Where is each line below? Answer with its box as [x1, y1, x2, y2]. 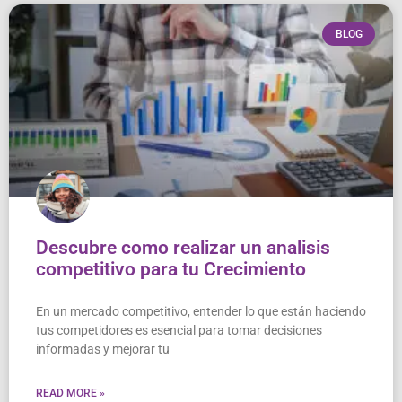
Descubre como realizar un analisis [36, 236, 330, 258]
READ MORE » [36, 386, 105, 399]
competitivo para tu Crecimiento [36, 258, 306, 280]
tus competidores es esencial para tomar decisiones [36, 322, 322, 337]
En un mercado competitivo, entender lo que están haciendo [36, 303, 366, 319]
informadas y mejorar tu [36, 341, 170, 356]
